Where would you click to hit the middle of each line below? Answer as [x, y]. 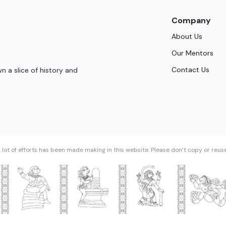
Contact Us [191, 70]
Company [191, 21]
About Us [187, 37]
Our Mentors [193, 53]
